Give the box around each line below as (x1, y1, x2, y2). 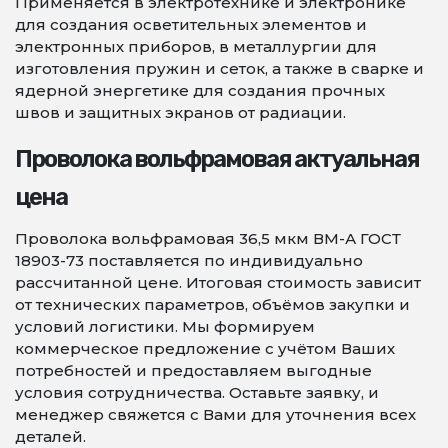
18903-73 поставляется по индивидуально (15, 251, 363, 270)
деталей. (15, 427, 86, 446)
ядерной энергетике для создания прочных (15, 81, 385, 100)
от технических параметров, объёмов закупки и (15, 295, 410, 314)
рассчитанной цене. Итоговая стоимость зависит (15, 273, 421, 292)
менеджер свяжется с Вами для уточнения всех (15, 405, 416, 424)
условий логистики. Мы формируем (15, 317, 315, 336)
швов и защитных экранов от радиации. (15, 103, 346, 122)
